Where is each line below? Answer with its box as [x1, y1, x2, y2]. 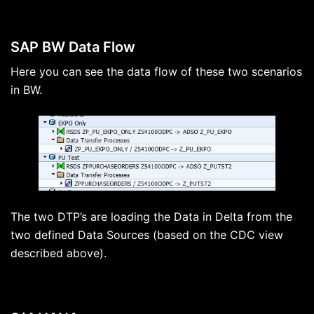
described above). [11, 246, 107, 261]
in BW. [11, 83, 42, 97]
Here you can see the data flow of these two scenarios [11, 64, 302, 79]
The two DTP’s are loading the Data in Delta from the [11, 210, 292, 224]
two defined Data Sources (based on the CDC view [11, 228, 283, 243]
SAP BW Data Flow [11, 39, 135, 56]
